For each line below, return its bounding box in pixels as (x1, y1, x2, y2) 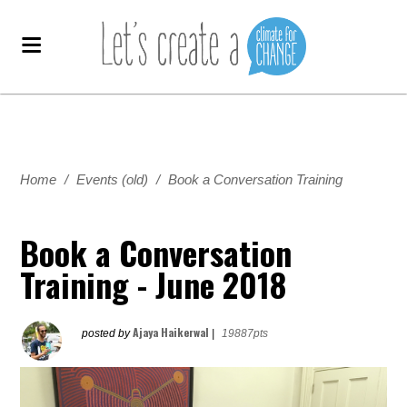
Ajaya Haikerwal (133, 324, 210, 340)
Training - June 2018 (20, 260, 287, 308)
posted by (82, 327, 134, 340)
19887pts (222, 327, 269, 340)
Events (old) (76, 172, 149, 187)
